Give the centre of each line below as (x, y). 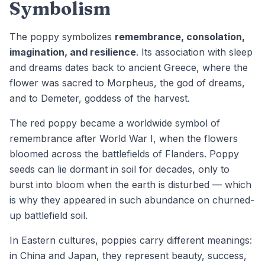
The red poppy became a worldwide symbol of (115, 123)
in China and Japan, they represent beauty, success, (128, 256)
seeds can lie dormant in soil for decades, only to (119, 169)
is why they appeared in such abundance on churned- (132, 200)
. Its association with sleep (194, 52)
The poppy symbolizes (62, 37)
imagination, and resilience (73, 52)
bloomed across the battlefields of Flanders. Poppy (124, 154)
